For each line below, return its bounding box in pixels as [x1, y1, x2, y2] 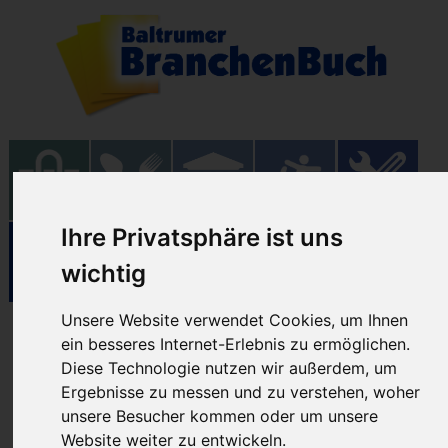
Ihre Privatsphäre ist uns [61, 222, 344, 252]
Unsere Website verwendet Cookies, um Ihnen [61, 309, 409, 330]
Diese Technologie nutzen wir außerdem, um [61, 357, 398, 378]
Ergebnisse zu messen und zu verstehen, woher [61, 381, 421, 402]
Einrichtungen [125, 330, 323, 367]
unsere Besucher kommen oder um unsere [61, 405, 379, 426]
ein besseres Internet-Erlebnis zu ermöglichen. [61, 333, 411, 354]
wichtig [61, 258, 147, 288]
